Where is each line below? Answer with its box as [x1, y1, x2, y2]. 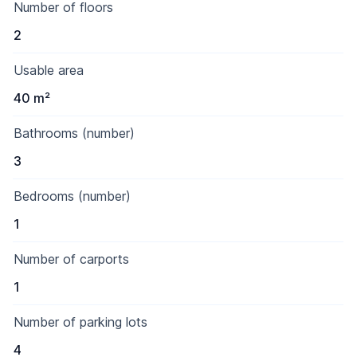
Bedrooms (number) [14, 188, 131, 204]
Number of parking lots [14, 314, 147, 330]
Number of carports [14, 251, 129, 267]
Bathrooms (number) [14, 125, 135, 141]
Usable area [14, 62, 84, 78]
